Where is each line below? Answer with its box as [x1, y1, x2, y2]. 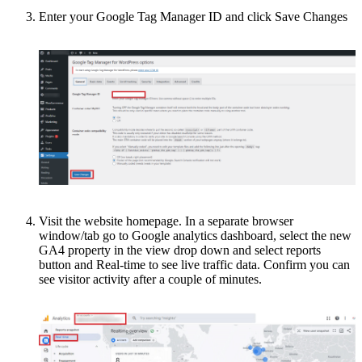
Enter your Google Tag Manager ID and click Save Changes [39, 9, 347, 23]
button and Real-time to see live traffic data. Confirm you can [39, 257, 350, 271]
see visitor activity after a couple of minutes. [39, 271, 262, 286]
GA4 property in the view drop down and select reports [39, 242, 321, 257]
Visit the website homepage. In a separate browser [39, 213, 293, 228]
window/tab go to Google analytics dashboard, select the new [39, 228, 351, 242]
